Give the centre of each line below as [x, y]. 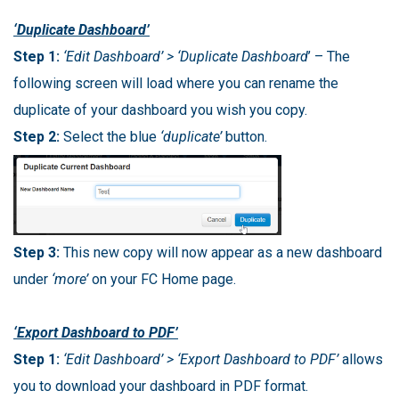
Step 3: [37, 253]
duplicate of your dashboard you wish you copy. [160, 110]
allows [362, 360]
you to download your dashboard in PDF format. [161, 387]
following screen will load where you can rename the [176, 83]
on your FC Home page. [164, 280]
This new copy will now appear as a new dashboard [221, 253]
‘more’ [72, 280]
